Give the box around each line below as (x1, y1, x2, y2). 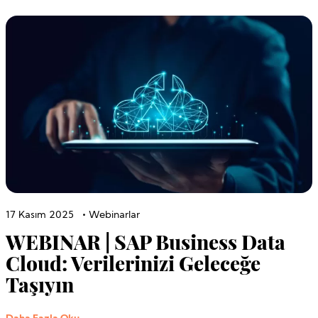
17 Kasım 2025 (6, 209, 74, 221)
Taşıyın (6, 270, 74, 297)
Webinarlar (89, 209, 140, 221)
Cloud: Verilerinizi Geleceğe (6, 249, 261, 276)
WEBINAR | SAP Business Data (6, 228, 285, 255)
